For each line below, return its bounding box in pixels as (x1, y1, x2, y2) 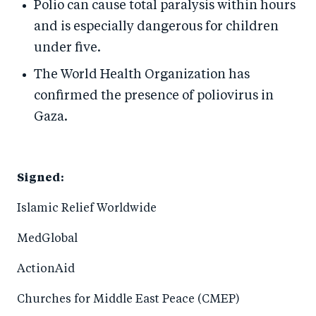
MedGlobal (17, 233, 78, 245)
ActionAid (17, 264, 75, 275)
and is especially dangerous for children (34, 20, 279, 33)
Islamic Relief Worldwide (17, 203, 159, 214)
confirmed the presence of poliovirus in (34, 90, 274, 102)
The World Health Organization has (34, 68, 250, 81)
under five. (34, 42, 101, 54)
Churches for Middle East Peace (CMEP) (17, 294, 240, 305)
